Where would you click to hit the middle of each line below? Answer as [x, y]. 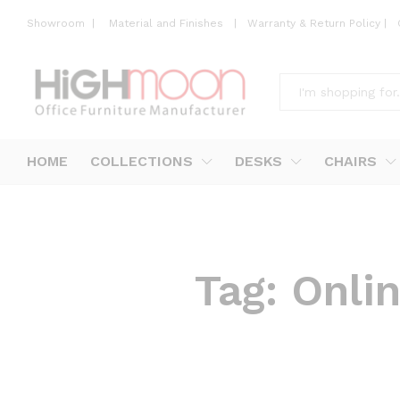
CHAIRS [350, 161]
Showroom [58, 24]
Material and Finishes [168, 24]
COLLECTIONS [142, 161]
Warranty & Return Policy [312, 24]
